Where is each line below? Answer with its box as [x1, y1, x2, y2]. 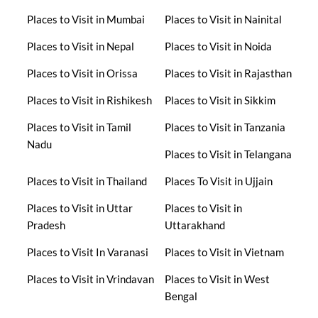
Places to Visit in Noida [164, 39, 272, 53]
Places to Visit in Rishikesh [26, 93, 152, 106]
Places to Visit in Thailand [26, 174, 147, 187]
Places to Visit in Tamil [26, 120, 131, 133]
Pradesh [26, 218, 65, 231]
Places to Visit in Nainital [164, 12, 282, 26]
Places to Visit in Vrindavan [26, 272, 154, 285]
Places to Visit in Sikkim [164, 93, 275, 106]
